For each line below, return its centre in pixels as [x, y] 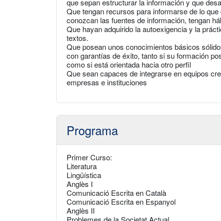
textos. [77, 38]
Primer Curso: [89, 157]
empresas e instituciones [107, 82]
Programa [92, 130]
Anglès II [81, 210]
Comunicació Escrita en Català [116, 193]
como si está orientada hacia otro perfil [129, 64]
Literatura [82, 166]
